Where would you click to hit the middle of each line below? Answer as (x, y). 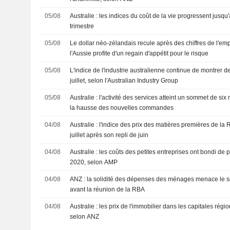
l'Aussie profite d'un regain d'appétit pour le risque (139, 53)
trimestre (82, 26)
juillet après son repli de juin (109, 135)
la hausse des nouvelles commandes (122, 108)
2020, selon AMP (94, 162)
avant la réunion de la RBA (108, 189)
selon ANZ (85, 217)
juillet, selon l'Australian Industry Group (124, 81)
